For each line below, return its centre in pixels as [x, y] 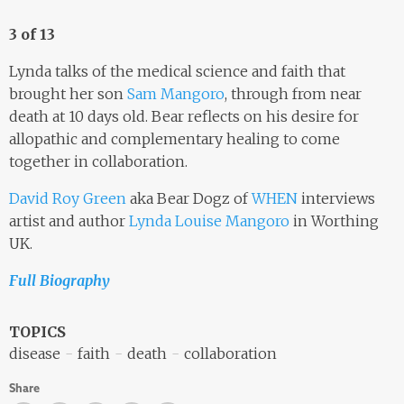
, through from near [293, 93]
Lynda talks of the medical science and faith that [177, 71]
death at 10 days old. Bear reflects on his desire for [184, 116]
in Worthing [334, 220]
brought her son [68, 93]
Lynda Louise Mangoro [209, 220]
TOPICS [37, 331]
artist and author [69, 220]
